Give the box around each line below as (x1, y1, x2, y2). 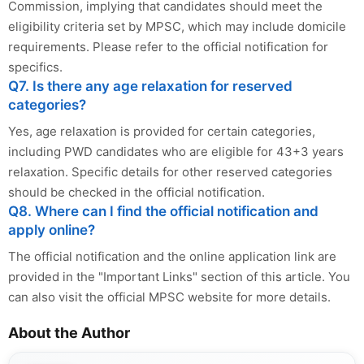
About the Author (8, 323, 130, 341)
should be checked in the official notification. (8, 184, 265, 200)
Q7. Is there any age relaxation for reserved (8, 77, 292, 94)
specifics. (8, 58, 63, 75)
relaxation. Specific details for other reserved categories (8, 163, 332, 180)
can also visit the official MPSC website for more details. (8, 288, 331, 305)
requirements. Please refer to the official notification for (8, 38, 328, 54)
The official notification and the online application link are (8, 248, 336, 264)
